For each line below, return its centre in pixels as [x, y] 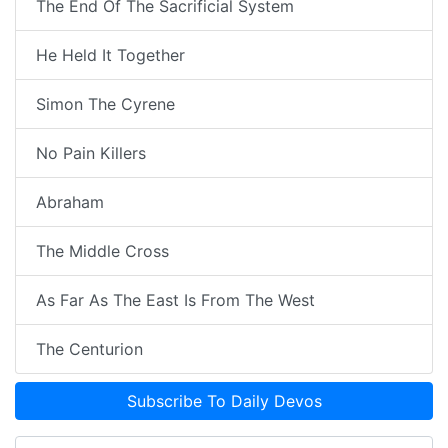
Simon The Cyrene [105, 104]
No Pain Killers [91, 153]
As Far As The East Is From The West [175, 300]
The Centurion [89, 349]
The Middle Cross [102, 251]
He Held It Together [110, 55]
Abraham [70, 202]
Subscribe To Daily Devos [224, 401]
